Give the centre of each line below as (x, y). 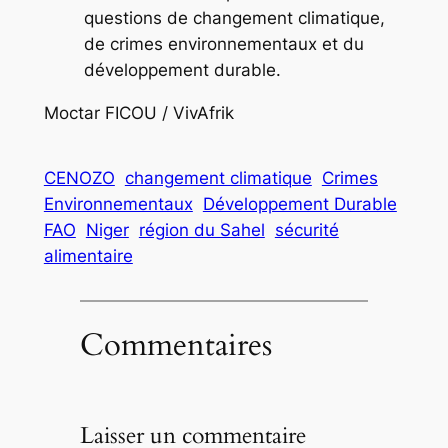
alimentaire (88, 255)
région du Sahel (201, 229)
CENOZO (79, 177)
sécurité (306, 229)
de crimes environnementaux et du (223, 43)
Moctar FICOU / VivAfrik (138, 112)
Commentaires (175, 345)
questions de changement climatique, (234, 17)
